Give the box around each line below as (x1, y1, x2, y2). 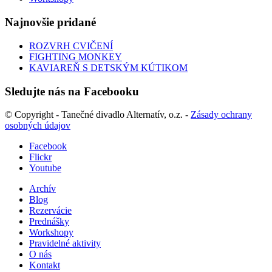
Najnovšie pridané (5, 16, 96, 29)
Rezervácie (29, 205, 72, 216)
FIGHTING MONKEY (29, 51, 122, 62)
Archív (29, 183, 56, 194)
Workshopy (29, 227, 73, 238)
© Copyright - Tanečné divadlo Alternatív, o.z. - (5, 109, 191, 120)
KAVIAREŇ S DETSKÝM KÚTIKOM (29, 62, 188, 73)
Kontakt (29, 260, 60, 271)
